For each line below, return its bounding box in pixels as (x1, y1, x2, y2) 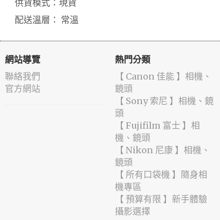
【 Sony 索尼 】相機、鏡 (115, 95, 214, 107)
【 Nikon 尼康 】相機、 (115, 144, 210, 156)
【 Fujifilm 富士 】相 (115, 119, 200, 131)
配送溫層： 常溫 (15, 14, 79, 26)
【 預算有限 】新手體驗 (115, 193, 207, 205)
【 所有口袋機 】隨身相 (115, 168, 207, 180)
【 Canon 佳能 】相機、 (115, 70, 212, 82)
